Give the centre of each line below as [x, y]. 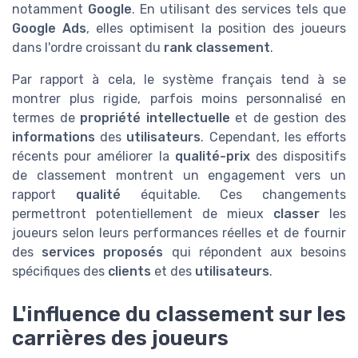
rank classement [217, 48]
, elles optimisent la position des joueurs [217, 29]
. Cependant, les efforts [274, 137]
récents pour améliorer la [93, 157]
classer [296, 214]
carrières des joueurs [120, 338]
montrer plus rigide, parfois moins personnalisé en [179, 99]
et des [173, 272]
